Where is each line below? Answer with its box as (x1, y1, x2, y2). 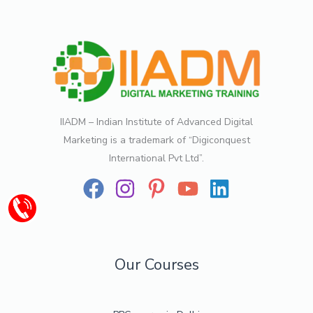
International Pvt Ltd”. (109, 151, 204, 165)
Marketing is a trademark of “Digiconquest (63, 133, 250, 147)
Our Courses (114, 254, 199, 275)
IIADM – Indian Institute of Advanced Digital (60, 115, 253, 129)
